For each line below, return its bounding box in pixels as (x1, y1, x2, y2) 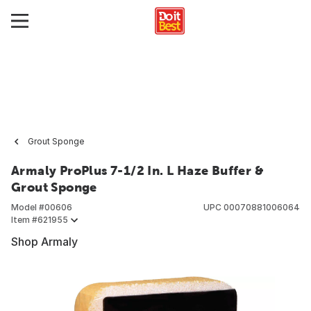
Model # (11, 202, 44, 212)
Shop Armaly (11, 235, 78, 249)
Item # (11, 215, 37, 225)
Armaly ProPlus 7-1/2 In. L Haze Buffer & (11, 163, 264, 178)
